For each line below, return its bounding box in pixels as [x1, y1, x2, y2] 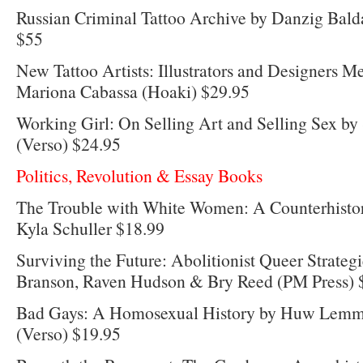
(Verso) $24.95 [16, 132, 121, 156]
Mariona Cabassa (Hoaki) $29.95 [16, 79, 250, 104]
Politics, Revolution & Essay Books [16, 164, 263, 188]
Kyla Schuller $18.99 [16, 216, 164, 241]
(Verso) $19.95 [16, 322, 121, 346]
